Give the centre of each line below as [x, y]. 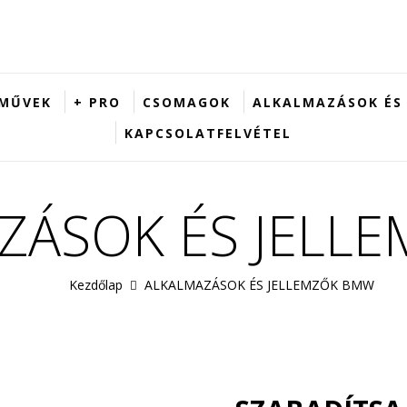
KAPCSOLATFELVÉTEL [208, 134]
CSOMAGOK [187, 103]
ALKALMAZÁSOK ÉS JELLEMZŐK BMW [259, 284]
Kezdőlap [96, 284]
